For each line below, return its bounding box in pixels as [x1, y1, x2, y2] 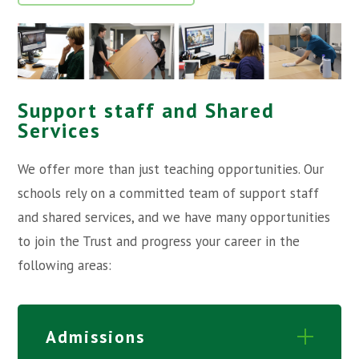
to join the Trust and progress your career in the [18, 232, 301, 250]
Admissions [46, 325, 146, 348]
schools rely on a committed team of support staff [18, 184, 320, 202]
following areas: [18, 256, 112, 274]
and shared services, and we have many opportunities [18, 208, 331, 226]
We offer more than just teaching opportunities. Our [18, 159, 325, 178]
